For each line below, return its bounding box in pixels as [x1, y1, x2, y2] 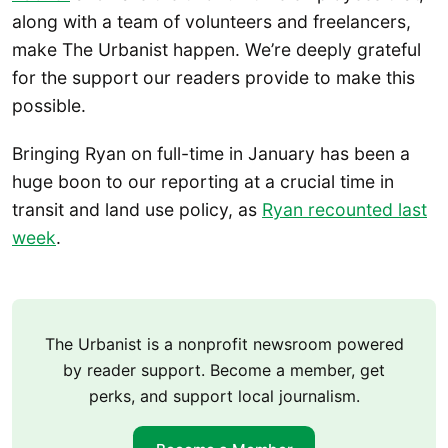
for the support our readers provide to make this [12, 67, 415, 89]
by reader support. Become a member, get [63, 359, 385, 380]
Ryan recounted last [262, 198, 427, 220]
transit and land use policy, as [12, 198, 262, 220]
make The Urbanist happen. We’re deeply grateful [12, 39, 421, 61]
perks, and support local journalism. [88, 385, 360, 406]
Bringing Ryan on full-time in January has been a [12, 142, 410, 164]
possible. [12, 95, 86, 117]
